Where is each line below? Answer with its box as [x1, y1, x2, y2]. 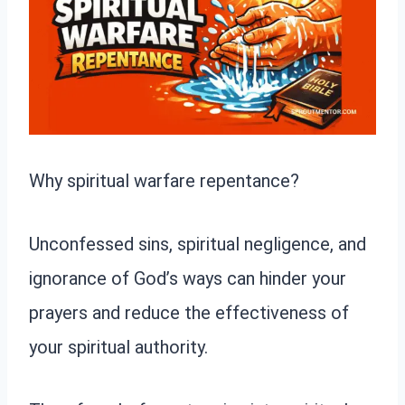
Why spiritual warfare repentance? [29, 170, 299, 193]
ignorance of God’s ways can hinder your [29, 268, 346, 290]
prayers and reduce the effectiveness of [29, 302, 349, 325]
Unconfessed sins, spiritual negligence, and [29, 233, 366, 256]
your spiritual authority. [29, 336, 208, 359]
